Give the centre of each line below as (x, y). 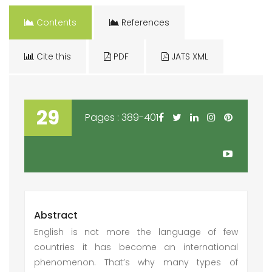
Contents (55, 22)
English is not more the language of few (136, 232)
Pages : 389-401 (122, 117)
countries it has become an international (136, 247)
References (144, 22)
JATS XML (189, 56)
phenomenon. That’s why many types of (136, 262)
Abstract (56, 215)
